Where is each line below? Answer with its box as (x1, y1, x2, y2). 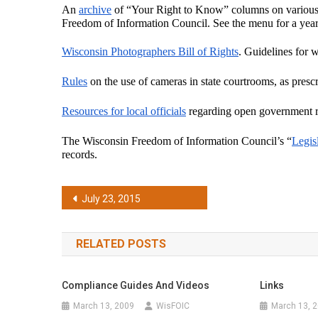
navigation (61, 214, 163, 239)
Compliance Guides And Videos (62, 280, 210, 291)
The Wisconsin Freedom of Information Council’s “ (62, 135, 292, 147)
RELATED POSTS (76, 237, 166, 251)
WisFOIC (156, 301, 190, 311)
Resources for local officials (62, 105, 186, 117)
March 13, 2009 (73, 301, 135, 311)
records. (62, 148, 97, 160)
